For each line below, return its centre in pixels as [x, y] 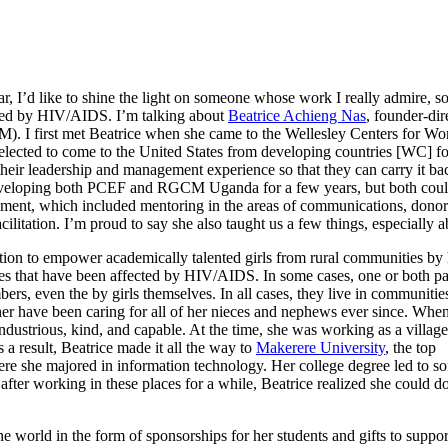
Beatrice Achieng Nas [297, 115]
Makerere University [320, 347]
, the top [410, 347]
